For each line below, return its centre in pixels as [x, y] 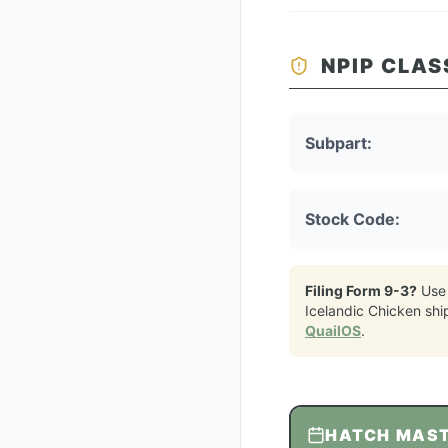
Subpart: [338, 143]
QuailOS [333, 330]
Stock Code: [352, 219]
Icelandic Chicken [363, 310]
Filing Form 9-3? [361, 290]
